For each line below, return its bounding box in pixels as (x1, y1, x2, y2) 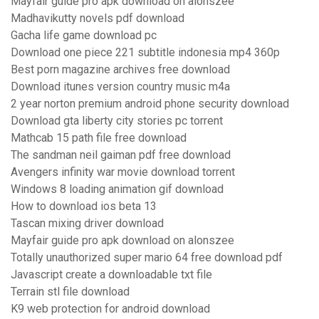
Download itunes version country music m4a (11, 80, 230, 94)
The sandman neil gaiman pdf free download (11, 148, 231, 162)
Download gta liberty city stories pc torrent (11, 114, 223, 128)
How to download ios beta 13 (11, 199, 157, 214)
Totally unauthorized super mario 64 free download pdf (11, 251, 283, 265)
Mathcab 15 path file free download (11, 131, 187, 145)
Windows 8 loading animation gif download (11, 182, 224, 197)
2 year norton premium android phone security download (11, 97, 289, 111)
